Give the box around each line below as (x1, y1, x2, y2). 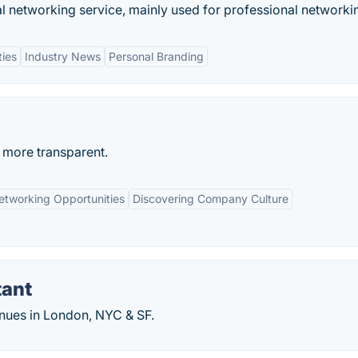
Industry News (25, 50, 101, 63)
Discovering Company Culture (133, 192, 288, 205)
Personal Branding (109, 50, 204, 63)
